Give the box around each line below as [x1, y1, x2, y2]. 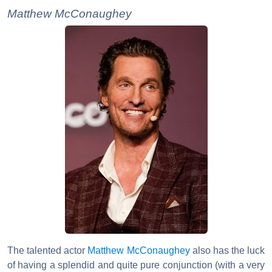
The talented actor [7, 245, 88, 256]
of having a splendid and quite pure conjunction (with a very [7, 259, 265, 270]
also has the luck [189, 245, 265, 256]
